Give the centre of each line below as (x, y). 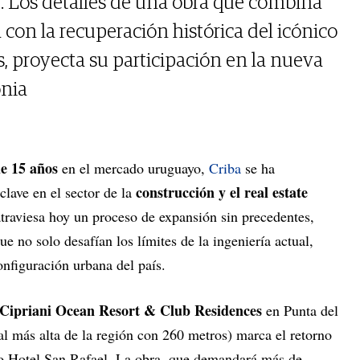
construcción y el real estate (220, 192)
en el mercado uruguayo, (135, 168)
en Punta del (300, 311)
